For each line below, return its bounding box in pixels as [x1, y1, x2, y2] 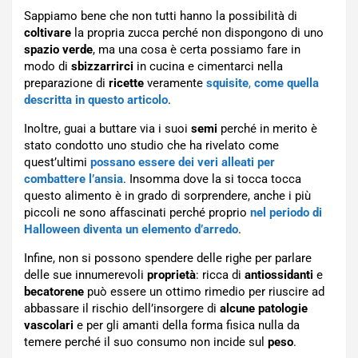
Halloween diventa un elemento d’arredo [24, 222, 238, 237]
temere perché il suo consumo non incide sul [24, 335, 268, 350]
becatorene [24, 284, 84, 300]
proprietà [147, 268, 196, 283]
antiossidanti [245, 268, 313, 283]
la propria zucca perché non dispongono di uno [71, 26, 324, 41]
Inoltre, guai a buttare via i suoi [24, 121, 191, 137]
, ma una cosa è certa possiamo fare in [93, 42, 300, 58]
